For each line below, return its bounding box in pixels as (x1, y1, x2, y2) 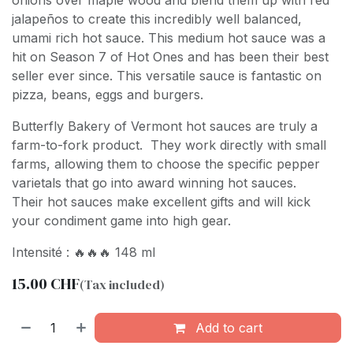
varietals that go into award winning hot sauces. (12, 175, 296, 191)
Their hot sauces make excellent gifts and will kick (12, 194, 310, 210)
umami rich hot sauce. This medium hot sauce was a (12, 30, 325, 46)
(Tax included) (80, 276, 165, 294)
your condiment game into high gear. (12, 213, 231, 229)
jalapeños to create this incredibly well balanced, (12, 11, 302, 28)
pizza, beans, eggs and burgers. (12, 87, 203, 103)
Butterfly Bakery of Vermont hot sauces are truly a (12, 118, 318, 135)
